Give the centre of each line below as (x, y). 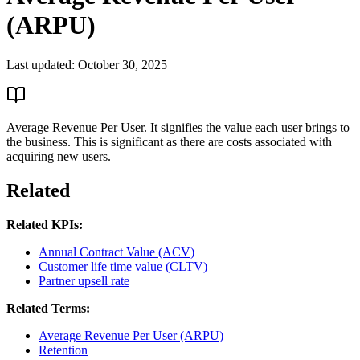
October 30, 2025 (123, 64)
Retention (63, 350)
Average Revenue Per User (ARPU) (131, 335)
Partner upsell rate (84, 280)
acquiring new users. (59, 156)
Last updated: (41, 64)
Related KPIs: (45, 224)
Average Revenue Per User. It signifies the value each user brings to (178, 127)
